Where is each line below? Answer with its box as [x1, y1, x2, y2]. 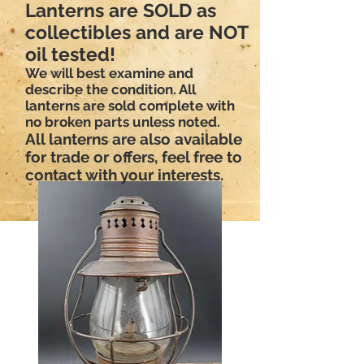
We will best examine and [25, 64, 193, 81]
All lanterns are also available [25, 129, 242, 148]
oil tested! [25, 42, 115, 65]
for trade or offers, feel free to [25, 147, 242, 166]
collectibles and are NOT [25, 20, 248, 43]
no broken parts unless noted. [25, 113, 220, 130]
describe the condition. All [25, 80, 196, 97]
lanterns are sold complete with [25, 97, 235, 114]
